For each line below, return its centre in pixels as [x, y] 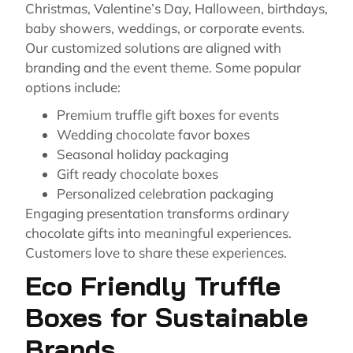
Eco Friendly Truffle [153, 286]
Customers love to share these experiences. [158, 253]
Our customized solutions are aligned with [153, 48]
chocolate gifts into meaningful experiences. [158, 233]
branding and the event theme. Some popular [163, 68]
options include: [73, 87]
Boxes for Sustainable [167, 318]
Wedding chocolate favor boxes [153, 135]
